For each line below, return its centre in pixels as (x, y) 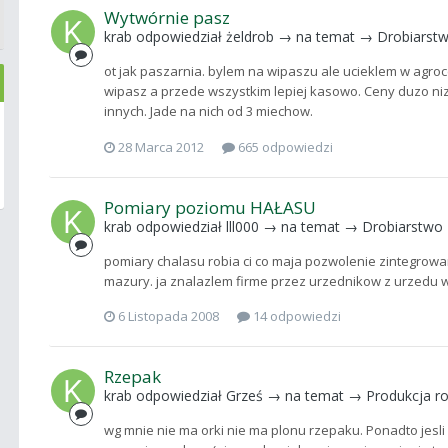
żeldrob (250, 36)
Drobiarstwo (402, 226)
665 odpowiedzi (284, 146)
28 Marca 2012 (161, 146)
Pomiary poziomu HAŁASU (210, 207)
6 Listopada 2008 (168, 316)
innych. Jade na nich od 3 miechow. (208, 111)
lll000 (242, 226)
